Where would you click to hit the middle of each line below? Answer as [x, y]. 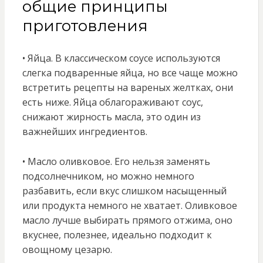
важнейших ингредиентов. [85, 132]
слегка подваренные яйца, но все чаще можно [130, 73]
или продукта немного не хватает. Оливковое [129, 206]
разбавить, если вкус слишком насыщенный [124, 191]
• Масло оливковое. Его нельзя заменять [116, 162]
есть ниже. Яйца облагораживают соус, [112, 102]
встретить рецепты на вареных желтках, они [127, 88]
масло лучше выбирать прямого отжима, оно [127, 220]
